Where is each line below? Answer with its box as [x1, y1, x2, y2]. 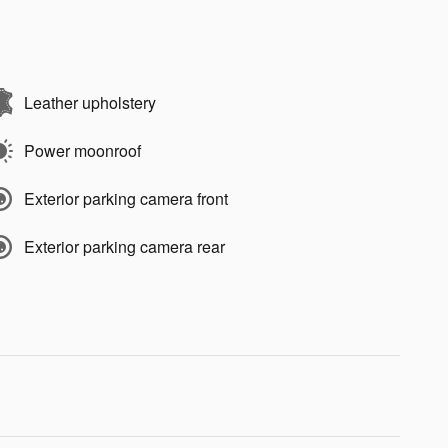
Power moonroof [24, 138, 141, 162]
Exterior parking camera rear [24, 234, 225, 258]
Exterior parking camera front [24, 186, 228, 210]
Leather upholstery [24, 90, 156, 114]
